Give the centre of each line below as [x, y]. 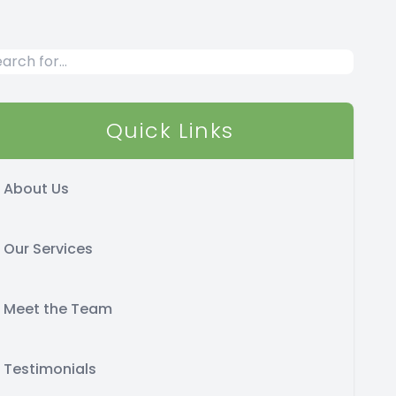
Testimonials [50, 369]
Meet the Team [58, 309]
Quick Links [170, 130]
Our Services [48, 249]
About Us [36, 189]
